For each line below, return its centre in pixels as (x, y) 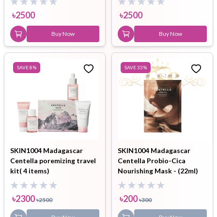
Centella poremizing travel (53, 161)
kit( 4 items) (30, 171)
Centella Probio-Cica (152, 161)
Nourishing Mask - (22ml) (158, 171)
